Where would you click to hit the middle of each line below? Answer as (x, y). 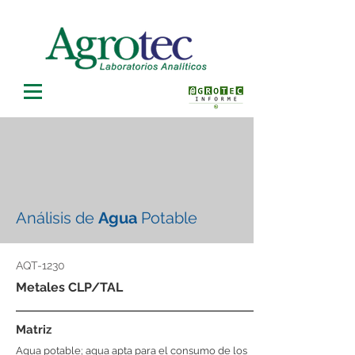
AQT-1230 (40, 265)
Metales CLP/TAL (69, 287)
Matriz (34, 330)
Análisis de (57, 218)
